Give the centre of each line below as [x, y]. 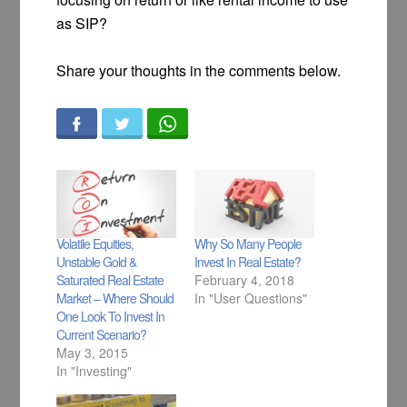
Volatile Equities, [95, 244]
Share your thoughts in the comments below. [199, 71]
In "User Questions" [251, 298]
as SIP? [82, 24]
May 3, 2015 [93, 353]
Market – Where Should [115, 298]
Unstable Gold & [97, 262]
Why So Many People [248, 244]
